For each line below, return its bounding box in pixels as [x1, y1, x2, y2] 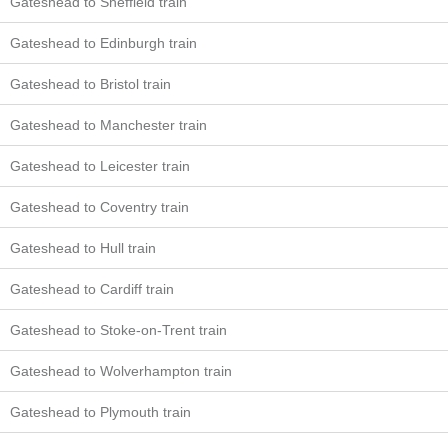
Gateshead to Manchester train [10, 117, 207, 134]
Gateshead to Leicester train [10, 158, 190, 175]
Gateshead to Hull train [10, 240, 156, 257]
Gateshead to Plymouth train [10, 404, 191, 421]
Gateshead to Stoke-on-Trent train [10, 322, 227, 339]
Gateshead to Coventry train [10, 199, 189, 216]
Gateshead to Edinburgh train [10, 35, 197, 52]
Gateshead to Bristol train [10, 76, 171, 93]
